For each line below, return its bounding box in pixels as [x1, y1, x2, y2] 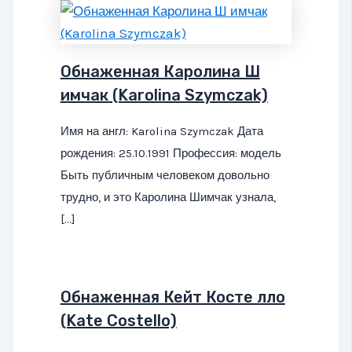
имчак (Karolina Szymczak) [60, 85, 268, 104]
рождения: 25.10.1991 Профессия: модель [60, 145, 281, 160]
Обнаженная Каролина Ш [60, 61, 260, 81]
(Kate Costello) [60, 311, 177, 331]
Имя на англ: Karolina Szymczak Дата [60, 123, 263, 138]
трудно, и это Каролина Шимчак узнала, [60, 189, 276, 204]
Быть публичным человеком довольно [60, 167, 269, 182]
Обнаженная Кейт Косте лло [60, 288, 285, 307]
